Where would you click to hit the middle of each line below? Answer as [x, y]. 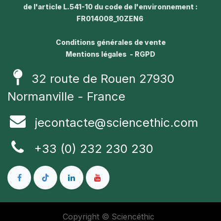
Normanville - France [66, 96]
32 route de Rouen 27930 [103, 78]
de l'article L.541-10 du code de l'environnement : [110, 6]
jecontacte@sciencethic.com [117, 122]
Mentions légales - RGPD [110, 54]
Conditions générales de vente [110, 42]
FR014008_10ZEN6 [110, 18]
